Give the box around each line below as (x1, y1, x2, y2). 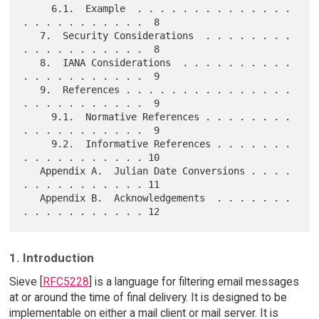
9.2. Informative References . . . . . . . (23, 137, 52, 150)
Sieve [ (9, 275, 43, 289)
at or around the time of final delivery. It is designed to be (9, 291, 287, 305)
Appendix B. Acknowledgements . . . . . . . (23, 192, 41, 204)
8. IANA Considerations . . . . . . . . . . (23, 56, 41, 68)
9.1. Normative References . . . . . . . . (23, 110, 52, 122)
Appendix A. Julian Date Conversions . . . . (23, 164, 41, 177)
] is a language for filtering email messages (88, 275, 299, 289)
